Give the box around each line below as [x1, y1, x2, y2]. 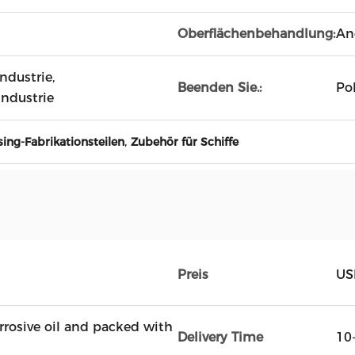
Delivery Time [177, 330, 263, 345]
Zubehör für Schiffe [131, 135, 239, 149]
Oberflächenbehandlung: [177, 26, 335, 41]
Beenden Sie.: [177, 80, 261, 95]
